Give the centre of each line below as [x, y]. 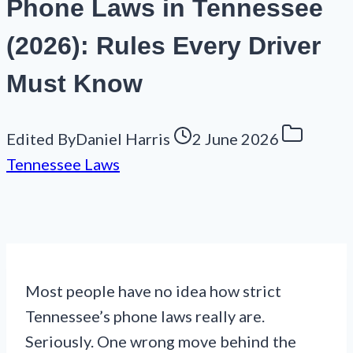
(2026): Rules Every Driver [163, 45]
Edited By [41, 139]
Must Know [74, 83]
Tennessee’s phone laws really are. [145, 316]
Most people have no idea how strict [153, 291]
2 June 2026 [236, 139]
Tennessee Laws [63, 164]
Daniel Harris [123, 139]
